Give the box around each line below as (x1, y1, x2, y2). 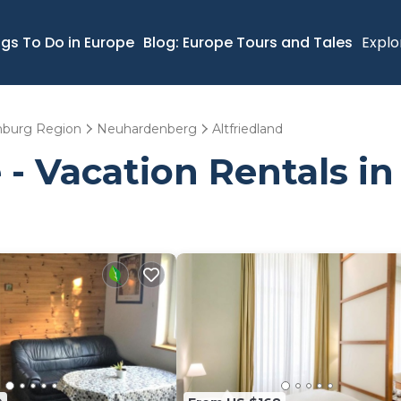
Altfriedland (212, 121, 283, 137)
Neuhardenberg (97, 121, 197, 137)
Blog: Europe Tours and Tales (143, 31, 353, 53)
